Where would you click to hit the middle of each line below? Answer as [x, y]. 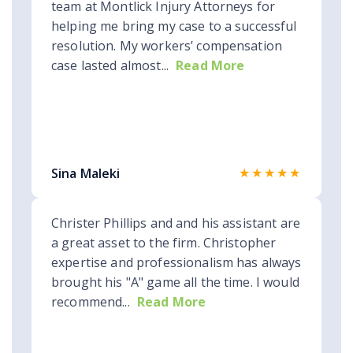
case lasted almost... [110, 66]
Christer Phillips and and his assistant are [176, 223]
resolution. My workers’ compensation [167, 46]
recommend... [91, 302]
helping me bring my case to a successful [174, 26]
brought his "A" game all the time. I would [175, 282]
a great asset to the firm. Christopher [164, 243]
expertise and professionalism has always [176, 263]
